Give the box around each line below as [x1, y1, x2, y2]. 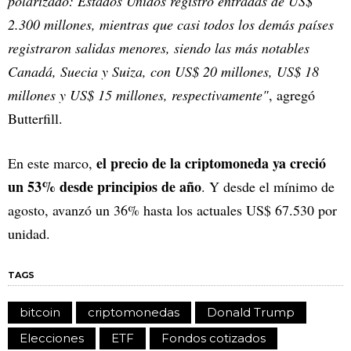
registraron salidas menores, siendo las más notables [8, 38, 309, 57]
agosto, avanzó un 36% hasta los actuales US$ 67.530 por [8, 200, 337, 219]
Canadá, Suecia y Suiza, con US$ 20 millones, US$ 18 [8, 61, 319, 81]
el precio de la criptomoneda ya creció [96, 152, 326, 173]
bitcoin [20, 304, 60, 320]
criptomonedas [88, 304, 179, 320]
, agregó [269, 85, 315, 104]
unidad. [8, 223, 50, 243]
